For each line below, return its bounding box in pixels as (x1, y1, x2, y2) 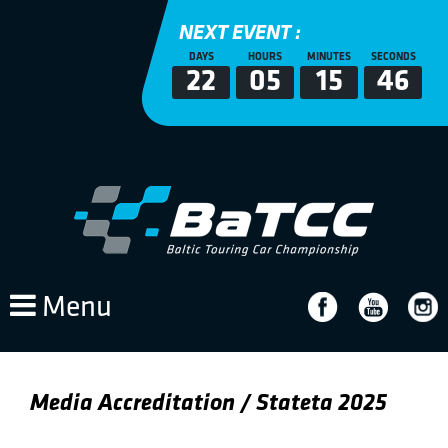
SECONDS (370, 52, 416, 63)
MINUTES (307, 52, 351, 63)
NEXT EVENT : (179, 23, 301, 44)
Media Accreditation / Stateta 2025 (30, 392, 387, 416)
